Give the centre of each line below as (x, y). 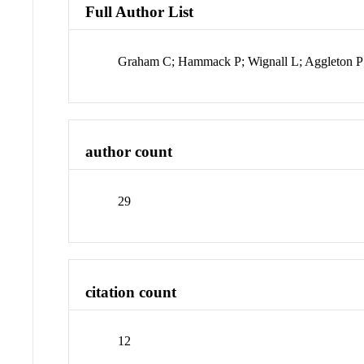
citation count (131, 292)
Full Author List (140, 11)
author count (129, 152)
